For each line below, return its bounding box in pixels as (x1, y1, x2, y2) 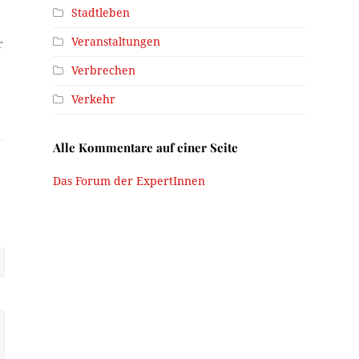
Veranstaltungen (71, 34, 161, 48)
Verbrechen (71, 63, 136, 77)
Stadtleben (71, 6, 131, 19)
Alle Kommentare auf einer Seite (53, 139, 239, 155)
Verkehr (71, 92, 116, 106)
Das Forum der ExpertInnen (53, 174, 206, 188)
